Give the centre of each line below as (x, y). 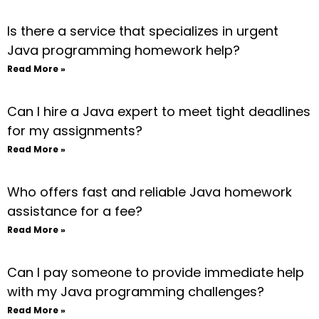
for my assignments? (75, 131)
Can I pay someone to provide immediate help (156, 272)
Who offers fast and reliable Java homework (150, 192)
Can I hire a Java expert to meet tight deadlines (159, 111)
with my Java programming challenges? (136, 292)
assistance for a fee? (75, 211)
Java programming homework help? (124, 50)
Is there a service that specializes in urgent (143, 31)
